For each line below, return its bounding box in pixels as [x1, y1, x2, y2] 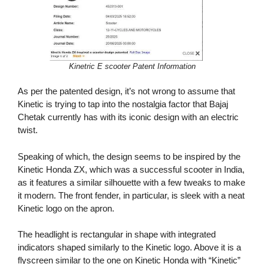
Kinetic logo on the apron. [18, 203, 114, 213]
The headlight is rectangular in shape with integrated [18, 229, 216, 240]
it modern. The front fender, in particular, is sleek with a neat [18, 190, 245, 200]
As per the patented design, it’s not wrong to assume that [18, 86, 235, 97]
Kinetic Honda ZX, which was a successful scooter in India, [18, 164, 245, 174]
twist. [18, 125, 38, 136]
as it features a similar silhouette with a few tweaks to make [18, 177, 245, 187]
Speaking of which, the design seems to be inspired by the [18, 151, 240, 161]
